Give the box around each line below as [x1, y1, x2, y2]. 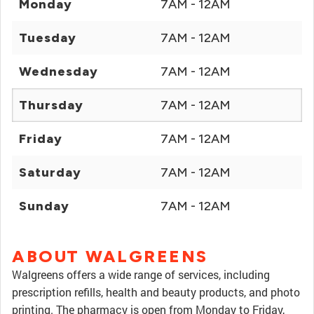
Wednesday [19, 64, 98, 79]
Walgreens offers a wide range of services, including [12, 267, 270, 282]
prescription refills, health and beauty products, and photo [12, 285, 300, 299]
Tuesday [19, 30, 76, 46]
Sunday [19, 198, 69, 214]
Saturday [19, 165, 81, 180]
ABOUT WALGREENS [12, 246, 208, 266]
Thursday [19, 97, 83, 113]
